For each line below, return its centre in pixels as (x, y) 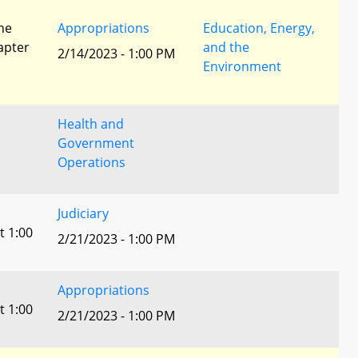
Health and (91, 124)
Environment (242, 66)
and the (226, 47)
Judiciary (83, 213)
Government (96, 143)
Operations (91, 162)
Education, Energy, (259, 28)
